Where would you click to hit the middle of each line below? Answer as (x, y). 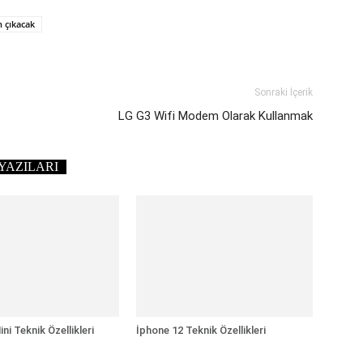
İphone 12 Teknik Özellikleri (201, 330)
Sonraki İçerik (284, 92)
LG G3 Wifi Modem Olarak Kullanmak (216, 116)
